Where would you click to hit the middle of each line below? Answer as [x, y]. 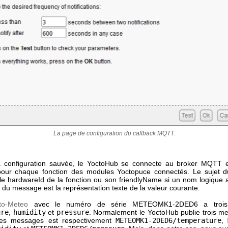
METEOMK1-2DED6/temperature [168, 220]
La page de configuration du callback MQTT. [114, 133]
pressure [73, 212]
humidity [29, 212]
